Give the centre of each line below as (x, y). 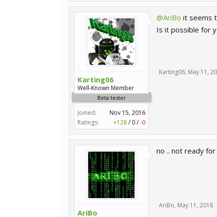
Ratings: (88, 122)
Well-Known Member (106, 88)
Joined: (87, 113)
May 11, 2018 (195, 205)
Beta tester (111, 98)
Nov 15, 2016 (127, 113)
